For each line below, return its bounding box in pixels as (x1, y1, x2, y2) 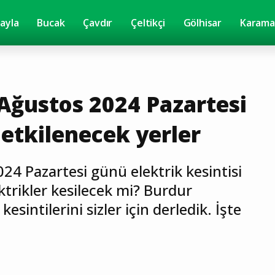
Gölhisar (183, 16, 222, 29)
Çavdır (83, 16, 113, 29)
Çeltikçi (131, 16, 165, 29)
